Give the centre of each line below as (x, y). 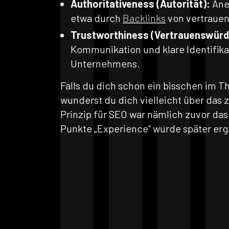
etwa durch (97, 18)
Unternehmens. (105, 63)
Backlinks (144, 18)
